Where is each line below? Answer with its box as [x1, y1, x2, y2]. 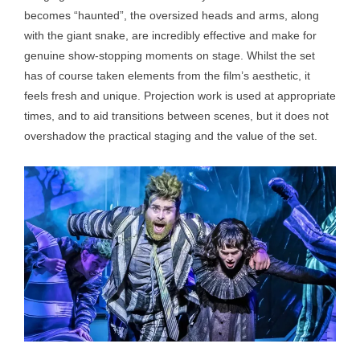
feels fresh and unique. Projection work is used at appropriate [24, 89, 336, 102]
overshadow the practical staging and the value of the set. [24, 129, 317, 142]
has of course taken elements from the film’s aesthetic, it [24, 69, 310, 82]
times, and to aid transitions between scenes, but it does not [24, 109, 329, 122]
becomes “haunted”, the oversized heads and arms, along [24, 9, 319, 22]
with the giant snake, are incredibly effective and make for [24, 29, 317, 42]
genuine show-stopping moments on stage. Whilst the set [24, 49, 315, 62]
